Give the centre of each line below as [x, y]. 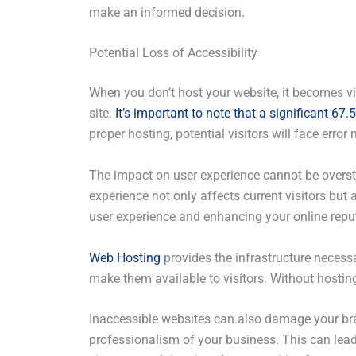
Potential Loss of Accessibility [173, 53]
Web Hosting [125, 257]
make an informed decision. [167, 12]
